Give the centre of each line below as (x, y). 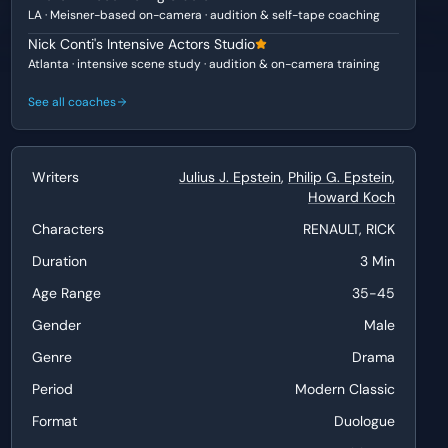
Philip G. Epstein (339, 177)
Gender (56, 325)
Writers (55, 177)
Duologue (364, 421)
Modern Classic (344, 389)
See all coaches (71, 102)
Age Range (66, 293)
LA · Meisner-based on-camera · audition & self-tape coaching (203, 15)
